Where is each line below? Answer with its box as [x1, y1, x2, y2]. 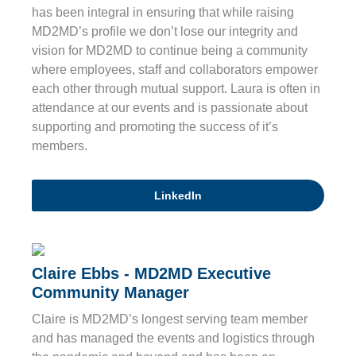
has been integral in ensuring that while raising [32, 6, 294, 20]
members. [32, 139, 87, 153]
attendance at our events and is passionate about [32, 101, 308, 115]
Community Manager [32, 284, 189, 302]
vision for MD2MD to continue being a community [32, 44, 308, 58]
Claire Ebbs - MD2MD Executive [32, 265, 271, 283]
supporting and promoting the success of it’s [32, 120, 278, 134]
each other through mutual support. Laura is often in [32, 82, 320, 96]
